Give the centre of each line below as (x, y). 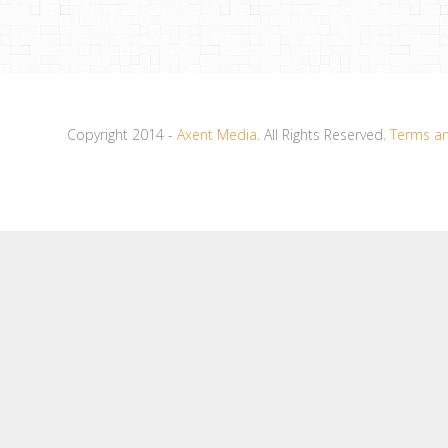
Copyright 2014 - (122, 134)
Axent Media (217, 134)
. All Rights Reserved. (324, 134)
